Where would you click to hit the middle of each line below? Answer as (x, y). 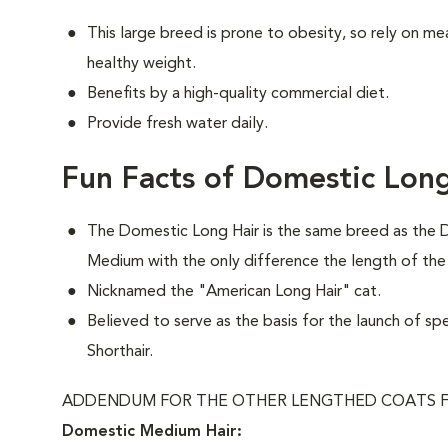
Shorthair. (120, 352)
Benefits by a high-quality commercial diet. (238, 94)
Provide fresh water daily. (177, 124)
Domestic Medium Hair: (152, 432)
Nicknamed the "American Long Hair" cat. (234, 292)
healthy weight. (141, 64)
